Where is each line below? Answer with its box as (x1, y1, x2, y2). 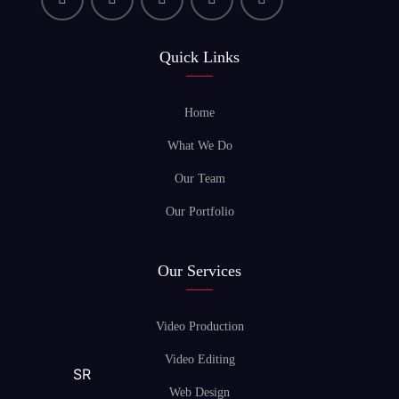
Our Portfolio (165, 205, 234, 219)
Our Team (174, 172, 225, 186)
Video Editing (164, 353, 235, 367)
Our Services (158, 262, 241, 281)
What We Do (167, 139, 232, 153)
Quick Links (159, 48, 240, 67)
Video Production (155, 320, 244, 334)
